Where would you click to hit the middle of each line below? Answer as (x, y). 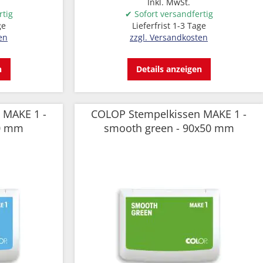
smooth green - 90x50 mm (169, 128)
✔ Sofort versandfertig (169, 14)
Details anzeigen (169, 69)
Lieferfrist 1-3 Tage (169, 26)
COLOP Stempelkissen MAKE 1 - (169, 114)
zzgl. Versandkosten (169, 37)
